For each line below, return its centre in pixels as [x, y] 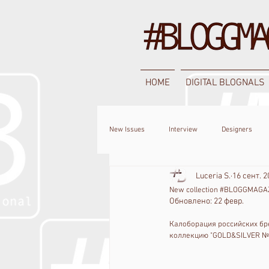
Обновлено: [192, 201]
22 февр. [229, 201]
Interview [183, 129]
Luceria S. [213, 176]
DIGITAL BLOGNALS [225, 83]
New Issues [127, 129]
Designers [237, 129]
